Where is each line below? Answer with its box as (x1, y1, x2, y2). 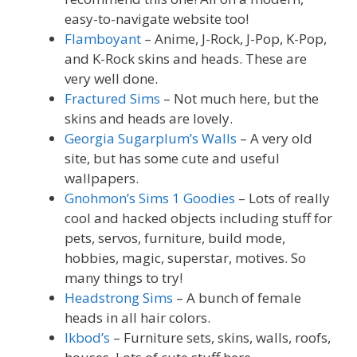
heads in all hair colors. (65, 308, 210, 328)
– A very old (237, 129, 312, 148)
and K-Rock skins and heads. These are (65, 49, 307, 69)
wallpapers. (65, 169, 139, 188)
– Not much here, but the (160, 89, 319, 108)
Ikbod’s (65, 328, 110, 347)
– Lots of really (235, 189, 330, 208)
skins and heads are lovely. (65, 109, 233, 128)
